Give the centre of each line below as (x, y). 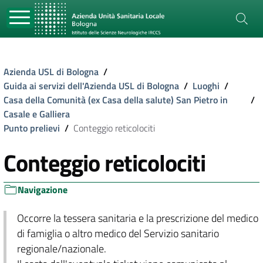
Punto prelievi (32, 128)
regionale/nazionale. (61, 249)
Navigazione (43, 190)
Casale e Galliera (37, 114)
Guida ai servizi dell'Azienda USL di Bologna (91, 86)
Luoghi (206, 86)
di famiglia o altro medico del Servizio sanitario (118, 233)
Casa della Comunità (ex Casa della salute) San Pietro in (116, 100)
